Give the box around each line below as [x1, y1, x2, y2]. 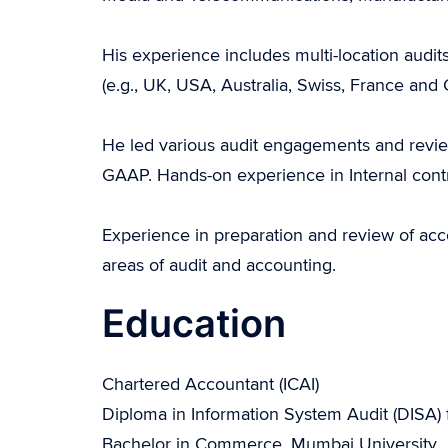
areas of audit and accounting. [102, 255, 336, 278]
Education [102, 300, 286, 347]
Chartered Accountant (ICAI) [102, 374, 319, 397]
